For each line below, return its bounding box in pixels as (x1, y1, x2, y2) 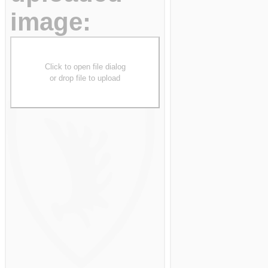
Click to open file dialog (44, 62, 126, 71)
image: (10, 8, 91, 36)
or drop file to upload (50, 74, 120, 83)
